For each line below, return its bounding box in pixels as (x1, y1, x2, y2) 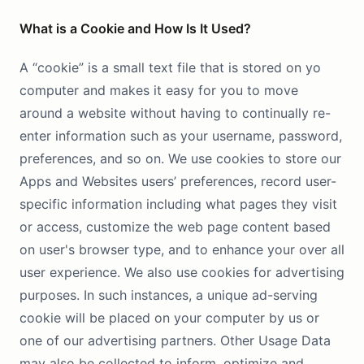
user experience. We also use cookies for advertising (19, 264, 344, 280)
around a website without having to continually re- (19, 105, 331, 121)
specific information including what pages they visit (19, 196, 337, 212)
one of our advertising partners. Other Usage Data (19, 332, 331, 349)
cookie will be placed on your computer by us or (19, 310, 319, 326)
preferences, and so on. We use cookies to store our (19, 150, 341, 167)
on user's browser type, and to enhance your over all (19, 241, 344, 258)
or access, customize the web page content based (19, 219, 331, 235)
